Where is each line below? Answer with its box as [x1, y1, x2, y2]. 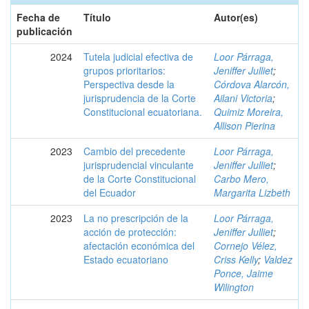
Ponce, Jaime [214, 266, 273, 280]
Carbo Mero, [214, 172, 269, 186]
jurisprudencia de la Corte [83, 91, 196, 105]
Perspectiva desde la [83, 77, 175, 91]
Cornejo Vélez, [214, 239, 277, 252]
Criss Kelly [214, 252, 258, 266]
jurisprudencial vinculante [83, 158, 194, 172]
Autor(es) [214, 10, 258, 24]
